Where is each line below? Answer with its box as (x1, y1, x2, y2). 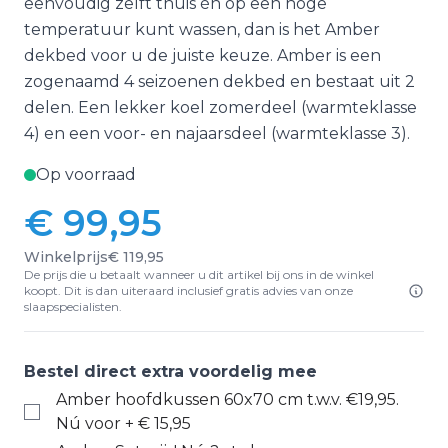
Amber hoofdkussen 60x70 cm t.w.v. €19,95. (56, 390, 399, 409)
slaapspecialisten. (24, 299, 122, 314)
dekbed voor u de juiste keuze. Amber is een (24, 46, 381, 65)
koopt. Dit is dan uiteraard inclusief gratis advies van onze (24, 283, 353, 298)
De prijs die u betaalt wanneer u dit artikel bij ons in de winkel (24, 267, 374, 282)
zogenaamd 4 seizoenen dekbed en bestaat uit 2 (24, 72, 415, 91)
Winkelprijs (24, 248, 108, 266)
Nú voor (56, 414, 121, 433)
